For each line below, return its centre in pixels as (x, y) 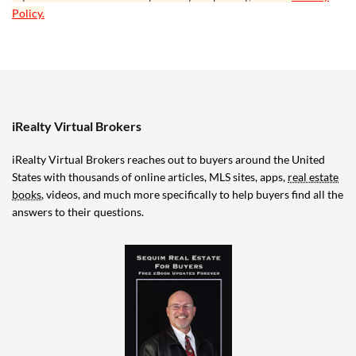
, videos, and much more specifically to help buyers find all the (192, 195)
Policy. (28, 14)
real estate (313, 177)
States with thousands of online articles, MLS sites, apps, (150, 177)
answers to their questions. (78, 212)
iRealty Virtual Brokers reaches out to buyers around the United (168, 160)
